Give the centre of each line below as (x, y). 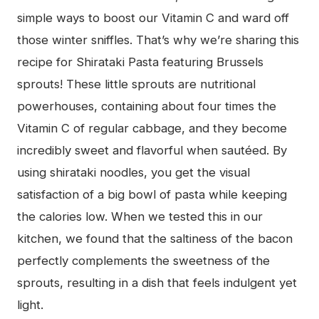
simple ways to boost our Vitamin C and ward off (153, 17)
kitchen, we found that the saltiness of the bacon (155, 238)
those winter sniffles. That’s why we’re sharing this (158, 40)
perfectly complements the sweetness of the (143, 260)
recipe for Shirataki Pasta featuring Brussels (140, 62)
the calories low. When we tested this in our (140, 216)
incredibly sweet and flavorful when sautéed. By (152, 150)
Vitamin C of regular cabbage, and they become (152, 128)
